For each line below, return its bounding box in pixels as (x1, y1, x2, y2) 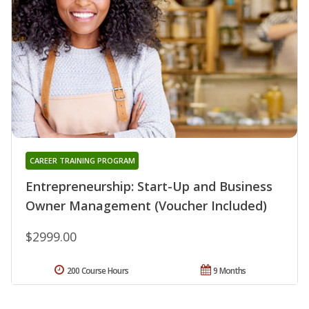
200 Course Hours (66, 264, 129, 277)
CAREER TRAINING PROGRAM (29, 154, 135, 166)
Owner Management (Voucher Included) (26, 197, 267, 214)
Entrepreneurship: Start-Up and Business (26, 177, 272, 195)
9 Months (213, 264, 246, 277)
